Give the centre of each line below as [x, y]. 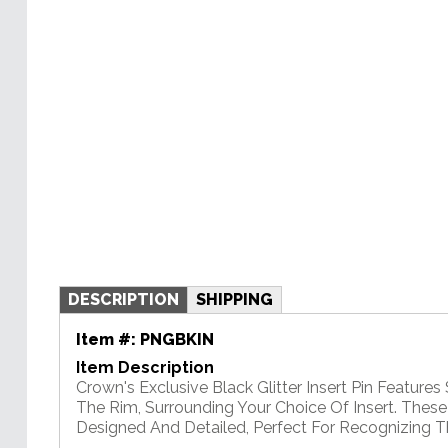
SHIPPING [234, 299]
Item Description [145, 367]
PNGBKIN [177, 339]
